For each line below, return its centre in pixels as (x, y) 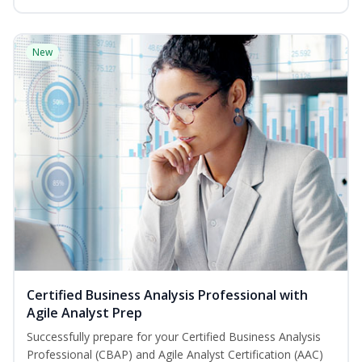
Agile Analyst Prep (84, 313)
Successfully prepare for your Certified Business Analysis (174, 337)
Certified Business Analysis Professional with (167, 295)
